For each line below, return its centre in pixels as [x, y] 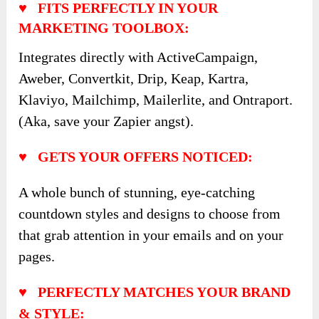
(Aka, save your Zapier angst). [106, 121]
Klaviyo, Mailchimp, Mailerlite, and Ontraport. [156, 99]
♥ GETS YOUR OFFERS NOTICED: [136, 156]
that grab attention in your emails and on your [151, 235]
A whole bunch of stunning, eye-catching [137, 192]
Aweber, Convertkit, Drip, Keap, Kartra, [134, 78]
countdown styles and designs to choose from [150, 213]
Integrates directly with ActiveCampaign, [138, 57]
